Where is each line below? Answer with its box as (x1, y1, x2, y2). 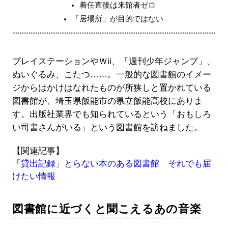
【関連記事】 (12, 146, 64, 156)
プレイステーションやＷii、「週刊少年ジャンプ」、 (12, 56, 215, 66)
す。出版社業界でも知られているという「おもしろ (12, 109, 211, 119)
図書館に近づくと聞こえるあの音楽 (12, 202, 202, 215)
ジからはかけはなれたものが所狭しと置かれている (12, 82, 211, 93)
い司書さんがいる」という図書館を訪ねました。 (12, 122, 203, 132)
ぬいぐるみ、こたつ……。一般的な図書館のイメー (12, 69, 211, 79)
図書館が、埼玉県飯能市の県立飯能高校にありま (12, 96, 203, 106)
